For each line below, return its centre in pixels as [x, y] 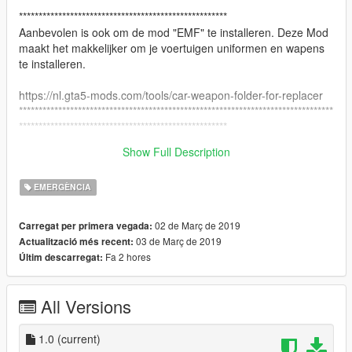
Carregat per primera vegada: [86, 226]
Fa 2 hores [127, 257]
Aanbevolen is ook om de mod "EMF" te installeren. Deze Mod [174, 33]
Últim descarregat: [61, 258]
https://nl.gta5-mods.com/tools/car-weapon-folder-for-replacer [171, 95]
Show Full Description [176, 152]
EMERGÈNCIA [62, 187]
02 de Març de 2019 [196, 225]
